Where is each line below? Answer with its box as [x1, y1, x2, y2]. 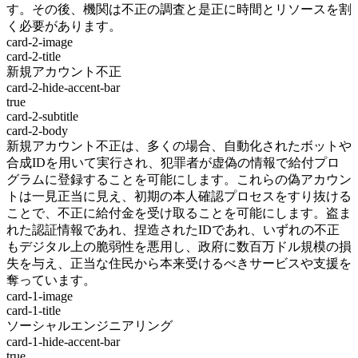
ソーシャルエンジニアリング [6, 319, 173, 333]
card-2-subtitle [6, 109, 78, 124]
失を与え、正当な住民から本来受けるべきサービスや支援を [6, 257, 352, 271]
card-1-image [6, 289, 73, 304]
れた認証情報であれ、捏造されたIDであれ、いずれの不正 [6, 223, 340, 237]
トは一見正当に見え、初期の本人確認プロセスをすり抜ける [6, 189, 352, 204]
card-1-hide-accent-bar [6, 335, 120, 349]
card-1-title [6, 304, 61, 318]
